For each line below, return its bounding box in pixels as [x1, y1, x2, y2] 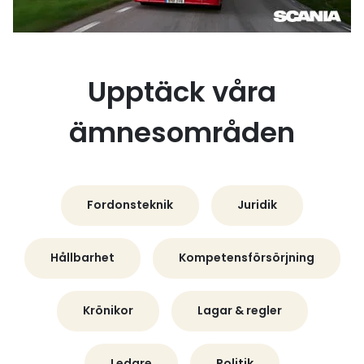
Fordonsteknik [87, 197, 173, 213]
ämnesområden [69, 113, 295, 152]
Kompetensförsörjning [178, 249, 314, 266]
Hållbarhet [50, 249, 115, 266]
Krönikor [82, 302, 133, 318]
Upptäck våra [88, 72, 276, 111]
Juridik [237, 197, 277, 213]
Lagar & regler [197, 302, 282, 318]
